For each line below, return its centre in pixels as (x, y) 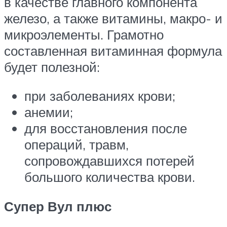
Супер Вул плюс (58, 206)
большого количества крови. (110, 177)
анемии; (49, 112)
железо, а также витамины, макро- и (113, 18)
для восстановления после (106, 128)
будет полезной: (52, 67)
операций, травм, (77, 145)
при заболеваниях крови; (100, 96)
